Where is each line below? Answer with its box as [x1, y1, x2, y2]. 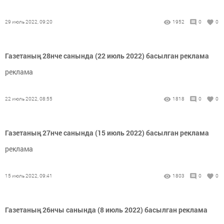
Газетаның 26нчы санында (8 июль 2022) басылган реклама [5, 205, 207, 215]
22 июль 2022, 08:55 [5, 95, 52, 102]
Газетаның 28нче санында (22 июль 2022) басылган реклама [5, 51, 209, 61]
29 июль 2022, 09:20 [5, 18, 52, 25]
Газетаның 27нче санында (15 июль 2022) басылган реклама [5, 128, 209, 138]
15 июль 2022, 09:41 [5, 172, 52, 179]
